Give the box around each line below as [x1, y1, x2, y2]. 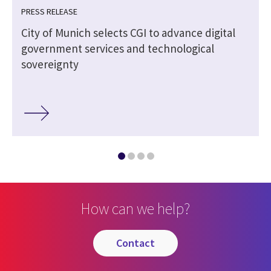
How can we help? [81, 198, 190, 218]
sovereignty [21, 56, 79, 71]
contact [122, 236, 155, 250]
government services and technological [21, 41, 214, 56]
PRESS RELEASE [21, 5, 77, 17]
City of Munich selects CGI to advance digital [21, 25, 235, 40]
